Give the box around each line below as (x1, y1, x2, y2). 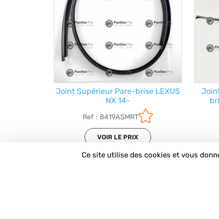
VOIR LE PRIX (97, 133, 138, 141)
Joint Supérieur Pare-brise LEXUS (55, 87, 180, 96)
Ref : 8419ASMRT (82, 113, 138, 122)
